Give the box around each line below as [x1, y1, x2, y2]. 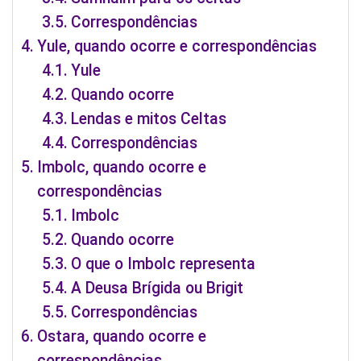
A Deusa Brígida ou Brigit [71, 278, 244, 297]
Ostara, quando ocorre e [36, 326, 206, 346]
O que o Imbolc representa [71, 254, 256, 273]
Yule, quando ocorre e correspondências [36, 36, 317, 56]
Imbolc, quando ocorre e [36, 157, 206, 176]
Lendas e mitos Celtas [71, 109, 227, 128]
